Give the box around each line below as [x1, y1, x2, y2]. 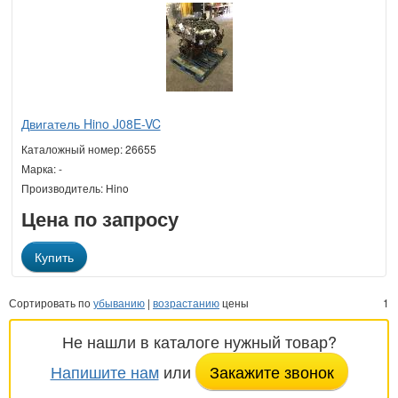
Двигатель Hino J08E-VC [20, 114, 161, 132]
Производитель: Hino [20, 179, 129, 195]
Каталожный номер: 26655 [20, 140, 156, 156]
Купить [34, 247, 74, 266]
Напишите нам [50, 359, 159, 383]
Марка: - [20, 160, 62, 176]
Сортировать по [9, 294, 93, 310]
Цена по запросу [20, 203, 179, 233]
